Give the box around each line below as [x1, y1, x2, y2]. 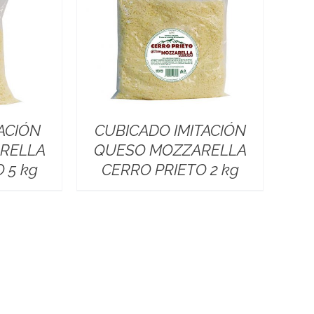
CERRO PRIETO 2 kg [101, 160, 239, 179]
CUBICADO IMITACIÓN [94, 121, 246, 139]
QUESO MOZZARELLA [93, 140, 247, 159]
